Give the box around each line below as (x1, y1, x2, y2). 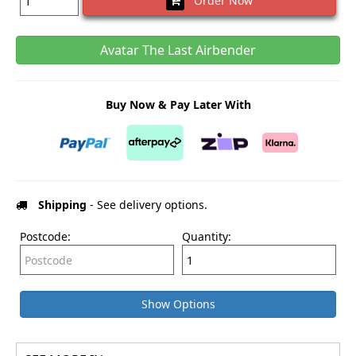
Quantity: (182, 229, 231, 245)
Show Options (141, 296, 215, 312)
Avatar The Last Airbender (100, 41, 256, 60)
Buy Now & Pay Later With (105, 97, 251, 113)
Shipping (38, 197, 87, 213)
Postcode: (20, 229, 71, 245)
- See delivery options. (87, 197, 207, 213)
